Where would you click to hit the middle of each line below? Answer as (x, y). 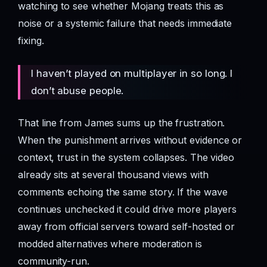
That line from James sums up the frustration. (122, 123)
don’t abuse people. (77, 90)
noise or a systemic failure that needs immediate (125, 23)
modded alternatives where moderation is (110, 244)
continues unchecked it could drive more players (128, 209)
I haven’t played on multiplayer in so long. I (132, 73)
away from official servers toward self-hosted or (127, 227)
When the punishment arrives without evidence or (130, 140)
